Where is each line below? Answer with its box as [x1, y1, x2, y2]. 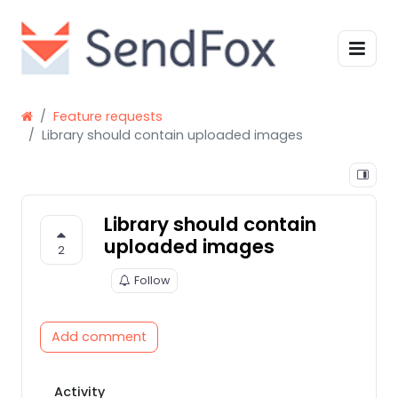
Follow [134, 272, 170, 288]
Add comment [52, 327, 147, 346]
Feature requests [53, 107, 163, 125]
